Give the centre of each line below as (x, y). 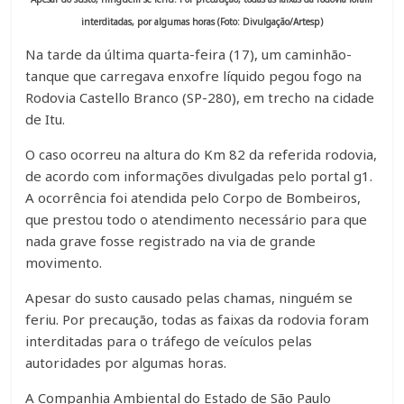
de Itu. (46, 119)
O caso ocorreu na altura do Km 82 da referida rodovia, (202, 155)
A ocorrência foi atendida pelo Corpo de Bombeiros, (193, 198)
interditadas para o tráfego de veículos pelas (169, 341)
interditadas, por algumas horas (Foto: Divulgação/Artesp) (202, 21)
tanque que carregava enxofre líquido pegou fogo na (194, 76)
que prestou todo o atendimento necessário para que (197, 220)
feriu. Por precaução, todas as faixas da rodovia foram (197, 320)
